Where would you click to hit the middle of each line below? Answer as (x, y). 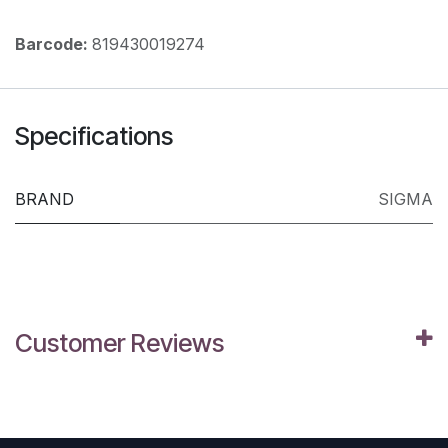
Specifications (94, 136)
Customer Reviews (119, 343)
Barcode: (53, 44)
